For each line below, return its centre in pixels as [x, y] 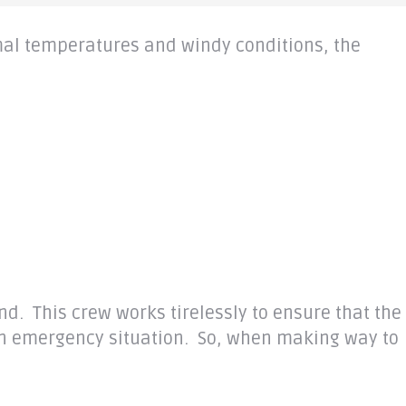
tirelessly [209, 313]
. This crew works [95, 313]
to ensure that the [324, 313]
